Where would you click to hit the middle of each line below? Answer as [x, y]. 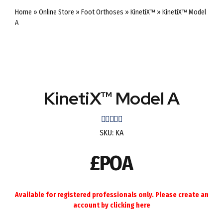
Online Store [56, 12]
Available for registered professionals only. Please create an [111, 195]
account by [91, 205]
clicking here [130, 205]
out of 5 [155, 119]
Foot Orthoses [102, 12]
